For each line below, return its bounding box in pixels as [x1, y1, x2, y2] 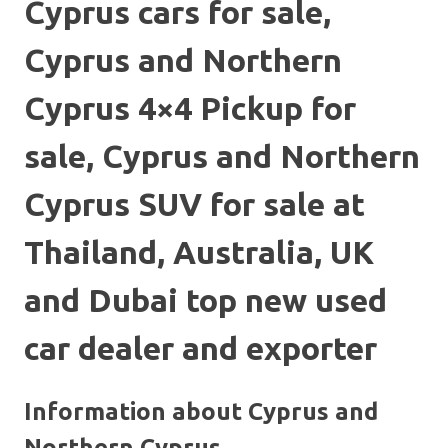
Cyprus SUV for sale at [24, 186, 365, 223]
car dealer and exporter [24, 330, 377, 367]
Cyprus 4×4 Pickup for [24, 90, 356, 127]
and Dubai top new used [24, 282, 387, 319]
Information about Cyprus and [24, 397, 378, 425]
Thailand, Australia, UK [24, 234, 374, 271]
